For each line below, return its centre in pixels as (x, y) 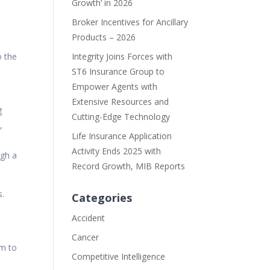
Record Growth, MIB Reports (129, 166)
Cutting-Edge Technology (121, 117)
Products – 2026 (104, 37)
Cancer (86, 237)
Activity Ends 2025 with (117, 151)
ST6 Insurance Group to (118, 71)
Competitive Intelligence (119, 256)
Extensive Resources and (121, 102)
